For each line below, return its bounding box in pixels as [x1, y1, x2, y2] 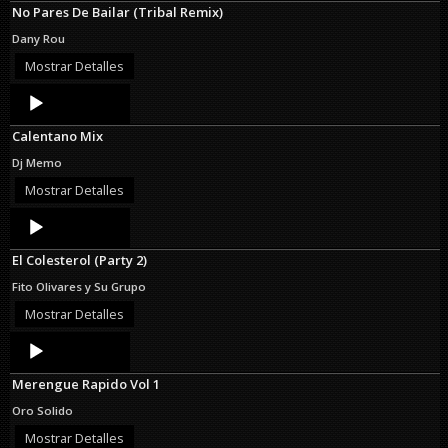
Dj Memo [12, 155, 62, 171]
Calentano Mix [12, 127, 103, 146]
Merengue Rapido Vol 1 [12, 375, 160, 394]
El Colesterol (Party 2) [12, 251, 147, 270]
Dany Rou [12, 31, 65, 47]
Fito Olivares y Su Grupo [12, 279, 146, 295]
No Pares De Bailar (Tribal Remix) [12, 3, 223, 22]
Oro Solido [12, 403, 73, 419]
